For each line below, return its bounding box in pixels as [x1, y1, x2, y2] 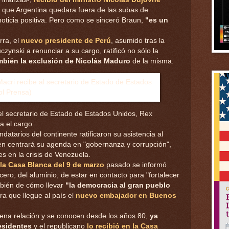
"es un [145, 16, 168, 24]
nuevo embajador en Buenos [76, 191, 176, 199]
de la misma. [130, 57, 174, 65]
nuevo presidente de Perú [21, 36, 111, 44]
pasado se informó [104, 161, 167, 169]
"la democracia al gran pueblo [63, 181, 170, 189]
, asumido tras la [111, 36, 165, 44]
